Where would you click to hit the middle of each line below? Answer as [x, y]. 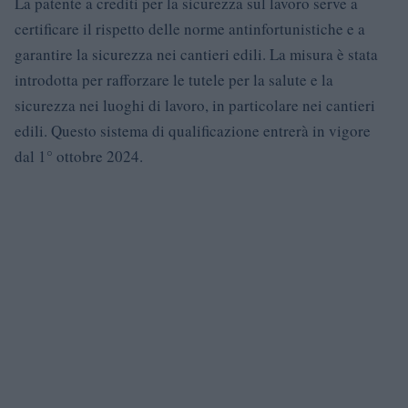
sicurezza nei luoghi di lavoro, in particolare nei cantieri [195, 105]
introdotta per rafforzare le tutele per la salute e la [174, 79]
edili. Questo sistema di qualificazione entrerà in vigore [193, 130]
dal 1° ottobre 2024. [79, 156]
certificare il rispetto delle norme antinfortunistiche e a [190, 28]
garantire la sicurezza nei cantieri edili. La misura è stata [196, 54]
